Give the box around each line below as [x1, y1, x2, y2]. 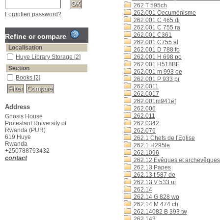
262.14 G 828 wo [132, 193, 179, 200]
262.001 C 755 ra [132, 24, 180, 31]
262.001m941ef [132, 98, 176, 105]
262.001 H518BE [132, 61, 180, 68]
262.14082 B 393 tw [132, 208, 187, 215]
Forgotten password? [5, 11, 61, 18]
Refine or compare [5, 32, 70, 40]
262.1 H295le [132, 142, 170, 149]
